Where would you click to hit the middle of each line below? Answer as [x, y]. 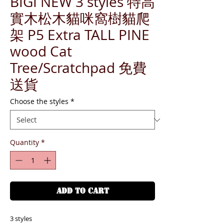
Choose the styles [39, 101]
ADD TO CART [82, 191]
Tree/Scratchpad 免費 [78, 68]
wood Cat [41, 51]
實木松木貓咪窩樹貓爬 [80, 18]
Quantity [24, 142]
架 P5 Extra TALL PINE [80, 35]
